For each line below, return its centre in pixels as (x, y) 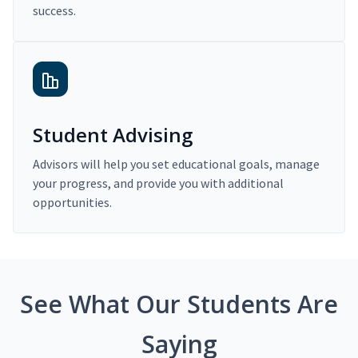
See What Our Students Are (179, 304)
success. (54, 10)
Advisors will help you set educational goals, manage (176, 163)
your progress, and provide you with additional (158, 183)
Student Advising (113, 134)
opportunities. (72, 202)
